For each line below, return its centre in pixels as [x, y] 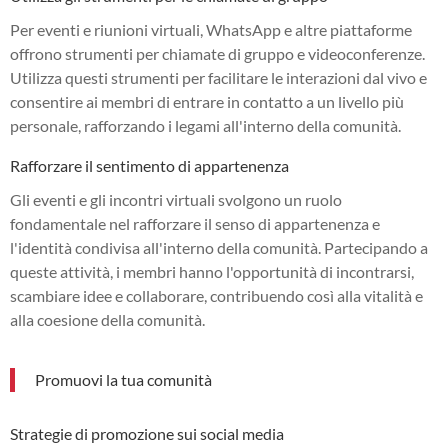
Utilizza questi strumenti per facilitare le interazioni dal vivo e [218, 77]
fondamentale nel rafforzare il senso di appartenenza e [195, 223]
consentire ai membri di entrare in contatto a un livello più [207, 101]
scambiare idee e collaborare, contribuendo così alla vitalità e [216, 295]
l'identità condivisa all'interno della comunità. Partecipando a [219, 247]
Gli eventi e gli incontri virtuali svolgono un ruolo [176, 199]
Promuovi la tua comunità [123, 379]
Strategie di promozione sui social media [147, 433]
